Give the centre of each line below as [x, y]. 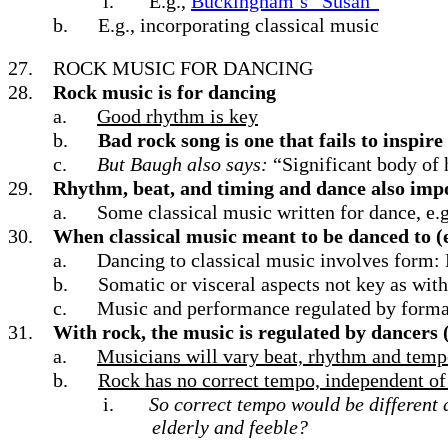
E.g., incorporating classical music [238, 25]
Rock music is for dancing [164, 92]
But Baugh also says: [185, 164]
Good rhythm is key [177, 116]
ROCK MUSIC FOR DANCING [183, 68]
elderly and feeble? [230, 427]
